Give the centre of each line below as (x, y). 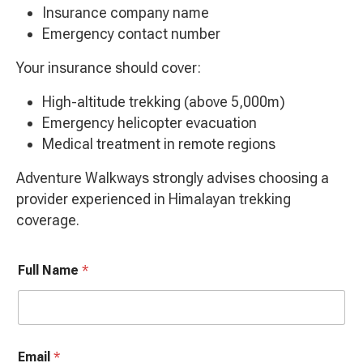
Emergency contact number (131, 34)
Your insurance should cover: (109, 68)
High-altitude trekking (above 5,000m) (164, 102)
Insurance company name (126, 13)
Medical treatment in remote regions (159, 144)
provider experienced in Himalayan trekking (154, 199)
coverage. (48, 220)
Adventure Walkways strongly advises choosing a (173, 178)
